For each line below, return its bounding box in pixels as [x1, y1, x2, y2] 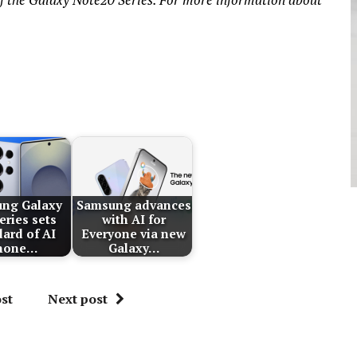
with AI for [101, 210, 166, 227]
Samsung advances [76, 196, 191, 213]
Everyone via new [81, 225, 186, 241]
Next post [48, 289, 108, 308]
